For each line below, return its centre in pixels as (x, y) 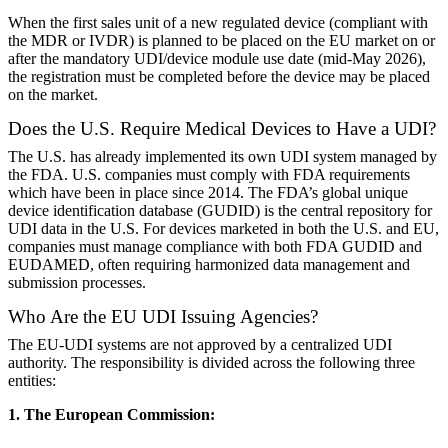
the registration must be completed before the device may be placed (219, 77)
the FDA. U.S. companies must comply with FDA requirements (209, 175)
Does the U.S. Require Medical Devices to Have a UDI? (222, 129)
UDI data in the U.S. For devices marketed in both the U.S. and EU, (223, 229)
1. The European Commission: (111, 415)
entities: (32, 381)
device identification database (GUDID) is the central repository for (220, 211)
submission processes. (77, 283)
